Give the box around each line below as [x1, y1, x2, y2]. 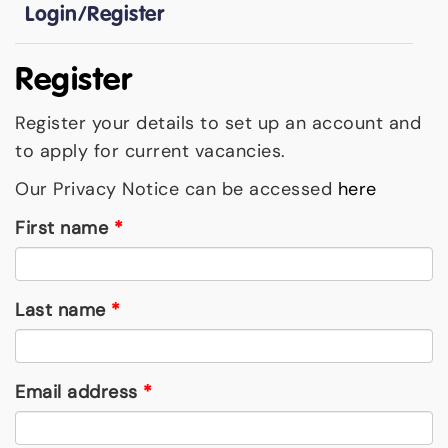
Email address [15, 379, 138, 404]
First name [15, 215, 108, 240]
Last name [15, 297, 106, 322]
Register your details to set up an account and [15, 110, 421, 135]
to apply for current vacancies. [15, 138, 286, 163]
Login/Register [25, 4, 164, 26]
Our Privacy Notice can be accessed [15, 176, 338, 201]
